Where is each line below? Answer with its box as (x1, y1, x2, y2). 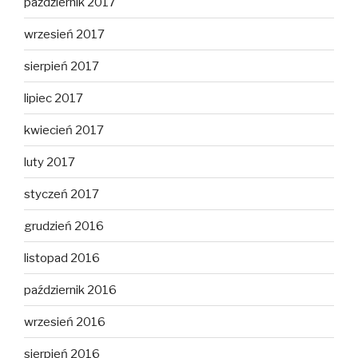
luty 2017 (24, 154, 75, 169)
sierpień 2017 (24, 58, 99, 74)
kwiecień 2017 (24, 122, 104, 137)
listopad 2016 (24, 250, 100, 265)
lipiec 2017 (24, 90, 83, 105)
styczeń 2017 (24, 186, 99, 201)
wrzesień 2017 (24, 26, 105, 42)
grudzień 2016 (24, 218, 104, 233)
